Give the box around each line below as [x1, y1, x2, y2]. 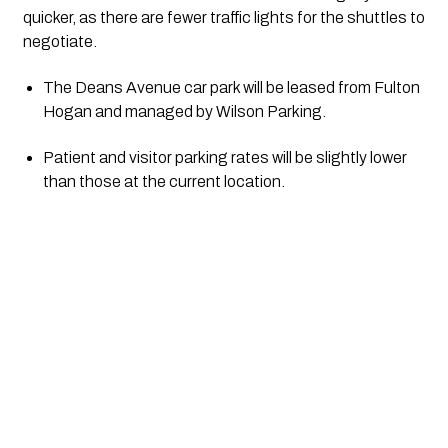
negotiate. [22, 32, 97, 50]
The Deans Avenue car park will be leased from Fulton [42, 78, 420, 96]
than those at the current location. [42, 172, 285, 190]
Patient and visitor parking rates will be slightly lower [42, 148, 407, 166]
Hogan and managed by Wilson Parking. [42, 102, 326, 120]
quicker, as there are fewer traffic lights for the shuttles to [22, 8, 425, 26]
